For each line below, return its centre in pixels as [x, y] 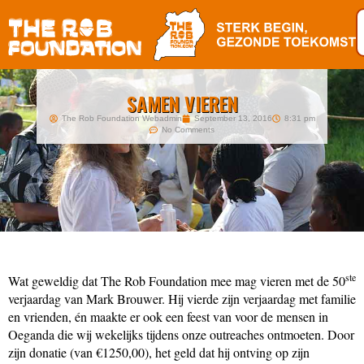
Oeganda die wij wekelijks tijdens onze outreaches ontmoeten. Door [181, 334]
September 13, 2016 [233, 118]
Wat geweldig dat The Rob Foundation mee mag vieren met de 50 [177, 280]
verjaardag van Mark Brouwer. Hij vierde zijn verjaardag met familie [182, 298]
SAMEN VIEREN [182, 103]
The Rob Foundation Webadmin [121, 118]
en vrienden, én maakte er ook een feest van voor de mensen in [168, 316]
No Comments [188, 129]
